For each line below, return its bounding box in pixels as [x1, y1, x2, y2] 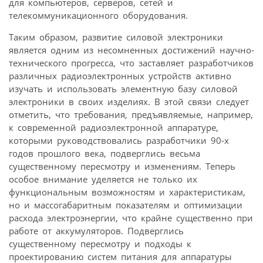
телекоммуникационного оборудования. [9, 9, 188, 21]
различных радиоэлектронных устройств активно [9, 69, 231, 82]
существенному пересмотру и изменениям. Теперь [9, 160, 235, 172]
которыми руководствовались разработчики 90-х [9, 134, 229, 146]
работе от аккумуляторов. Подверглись [9, 224, 184, 237]
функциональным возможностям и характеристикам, [9, 186, 245, 198]
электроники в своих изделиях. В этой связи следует [9, 95, 249, 107]
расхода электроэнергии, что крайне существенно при [9, 211, 253, 224]
